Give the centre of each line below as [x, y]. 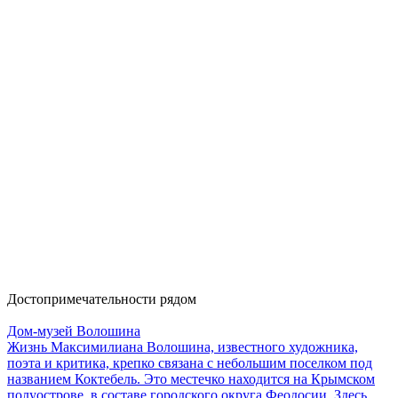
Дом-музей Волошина [74, 330]
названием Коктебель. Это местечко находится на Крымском [191, 378]
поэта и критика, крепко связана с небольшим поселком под [190, 362]
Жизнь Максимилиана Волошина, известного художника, [183, 346]
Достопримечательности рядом [102, 298]
